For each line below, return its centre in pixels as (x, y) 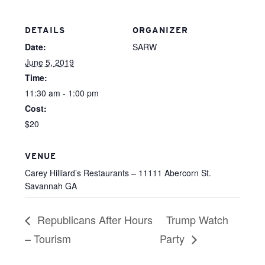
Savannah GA (51, 186)
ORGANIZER (160, 30)
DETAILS (45, 30)
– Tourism (48, 238)
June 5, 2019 (50, 62)
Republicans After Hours (94, 219)
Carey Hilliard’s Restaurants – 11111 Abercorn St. (118, 173)
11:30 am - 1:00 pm (62, 93)
